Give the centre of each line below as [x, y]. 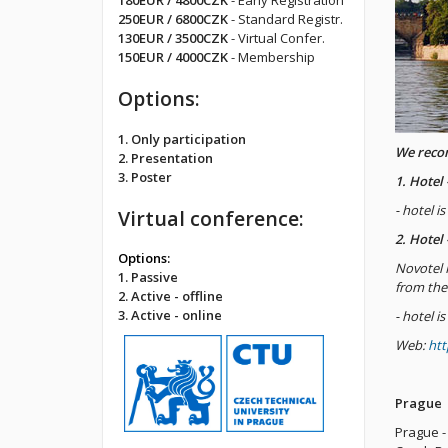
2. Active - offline [170, 296]
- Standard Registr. [285, 19]
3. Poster [145, 176]
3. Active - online [170, 315]
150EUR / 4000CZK [173, 57]
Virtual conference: [211, 218]
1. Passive [148, 277]
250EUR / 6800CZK [173, 19]
